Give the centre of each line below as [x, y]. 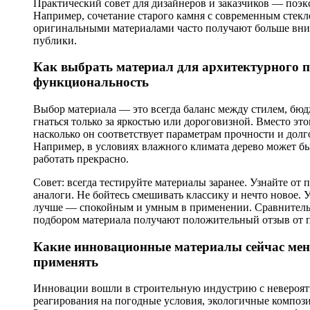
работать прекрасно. [81, 159]
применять [66, 262]
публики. [55, 40]
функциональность [91, 82]
